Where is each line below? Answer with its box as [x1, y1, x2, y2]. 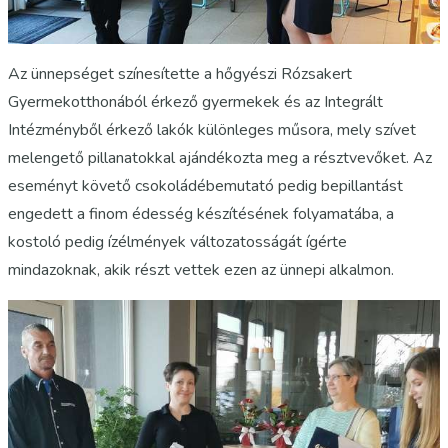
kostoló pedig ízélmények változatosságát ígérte [8, 230, 347, 253]
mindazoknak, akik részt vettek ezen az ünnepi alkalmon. [8, 258, 394, 281]
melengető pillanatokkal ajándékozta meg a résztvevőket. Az [8, 146, 432, 169]
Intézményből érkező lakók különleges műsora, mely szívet [8, 118, 416, 141]
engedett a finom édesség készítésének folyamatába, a [8, 202, 394, 225]
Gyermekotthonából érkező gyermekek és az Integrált [8, 90, 383, 113]
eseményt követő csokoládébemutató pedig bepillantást [8, 174, 403, 197]
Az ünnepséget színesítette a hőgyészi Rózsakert [8, 62, 352, 85]
